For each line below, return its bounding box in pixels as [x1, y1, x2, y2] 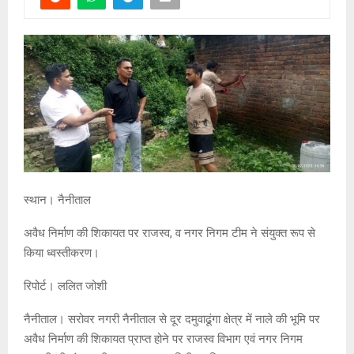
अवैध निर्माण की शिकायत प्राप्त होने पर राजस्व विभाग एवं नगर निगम [24, 331, 303, 346]
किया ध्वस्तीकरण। [24, 245, 100, 260]
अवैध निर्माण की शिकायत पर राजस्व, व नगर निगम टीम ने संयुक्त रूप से [24, 225, 315, 240]
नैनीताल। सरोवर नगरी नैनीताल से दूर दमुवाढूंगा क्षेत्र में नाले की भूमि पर [24, 311, 320, 326]
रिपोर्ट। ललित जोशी [24, 278, 107, 293]
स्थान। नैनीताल [24, 192, 91, 207]
